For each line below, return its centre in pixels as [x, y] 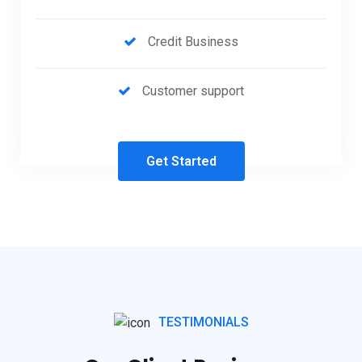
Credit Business [193, 42]
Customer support [193, 91]
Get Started [181, 162]
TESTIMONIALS [203, 322]
